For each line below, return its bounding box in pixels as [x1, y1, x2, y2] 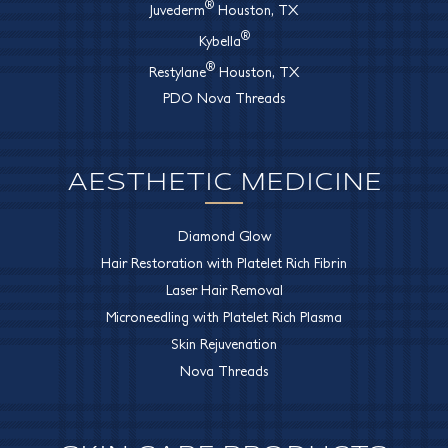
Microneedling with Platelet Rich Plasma [106, 309, 342, 326]
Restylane [149, 63, 206, 80]
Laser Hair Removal [165, 282, 283, 299]
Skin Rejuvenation [171, 336, 277, 353]
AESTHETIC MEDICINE [66, 161, 382, 199]
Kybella [198, 32, 241, 49]
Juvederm [150, 2, 205, 19]
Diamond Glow [177, 228, 271, 245]
